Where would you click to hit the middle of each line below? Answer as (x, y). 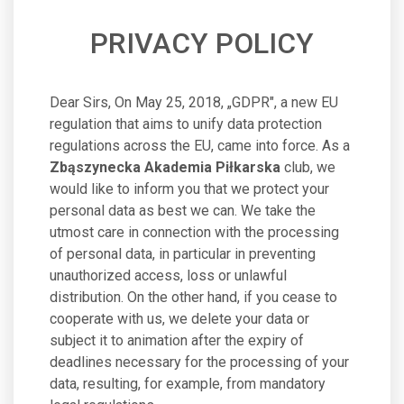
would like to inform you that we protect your (189, 189)
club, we (308, 167)
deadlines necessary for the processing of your (199, 362)
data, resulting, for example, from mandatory (188, 384)
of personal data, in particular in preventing (183, 254)
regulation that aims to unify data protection (186, 124)
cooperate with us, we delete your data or (179, 319)
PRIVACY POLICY (202, 43)
